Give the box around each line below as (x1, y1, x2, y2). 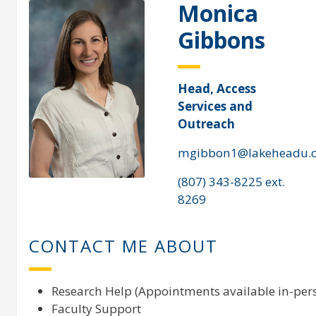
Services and (177, 98, 253, 115)
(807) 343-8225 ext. (177, 174, 285, 190)
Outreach (177, 116, 235, 133)
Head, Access (177, 80, 256, 97)
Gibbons (177, 25, 265, 56)
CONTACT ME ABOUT (28, 234, 218, 258)
